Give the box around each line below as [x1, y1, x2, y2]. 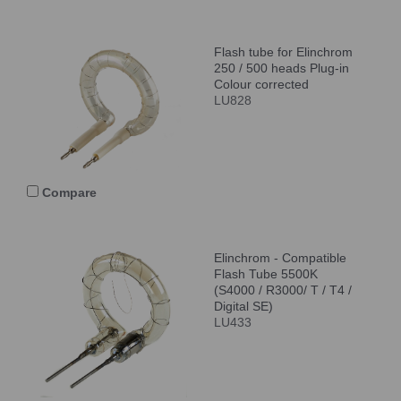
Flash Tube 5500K [214, 266, 318, 281]
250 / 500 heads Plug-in [214, 60, 349, 75]
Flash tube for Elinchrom [214, 44, 353, 59]
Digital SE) [214, 298, 273, 313]
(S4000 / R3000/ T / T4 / [214, 282, 352, 297]
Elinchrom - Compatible [214, 250, 346, 265]
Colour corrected [214, 76, 309, 91]
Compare [38, 184, 97, 200]
